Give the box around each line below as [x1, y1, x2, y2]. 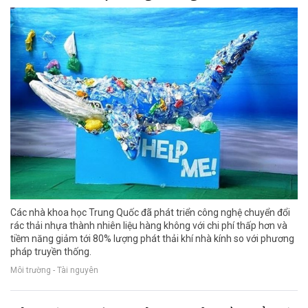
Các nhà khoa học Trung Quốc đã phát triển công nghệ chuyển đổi [10, 207, 290, 219]
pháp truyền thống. [10, 246, 91, 258]
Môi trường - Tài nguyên [10, 265, 98, 276]
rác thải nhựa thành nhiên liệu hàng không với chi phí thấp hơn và [10, 220, 287, 232]
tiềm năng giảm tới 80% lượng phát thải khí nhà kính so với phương [10, 233, 294, 245]
